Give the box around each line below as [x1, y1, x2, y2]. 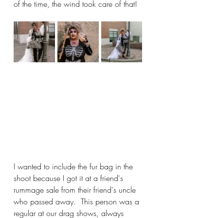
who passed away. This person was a [14, 196, 142, 207]
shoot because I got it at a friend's [14, 173, 126, 184]
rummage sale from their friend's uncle [14, 184, 138, 196]
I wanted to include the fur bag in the [14, 161, 135, 172]
